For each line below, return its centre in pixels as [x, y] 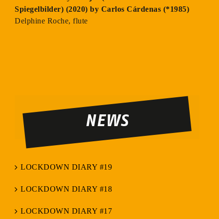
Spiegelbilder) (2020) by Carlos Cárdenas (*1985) [102, 9]
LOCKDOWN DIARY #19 [66, 167]
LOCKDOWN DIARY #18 [66, 189]
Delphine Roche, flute [51, 21]
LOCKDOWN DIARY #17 [66, 211]
